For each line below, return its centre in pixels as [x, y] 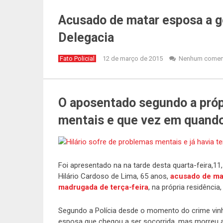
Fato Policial [77, 58]
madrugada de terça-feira [103, 187]
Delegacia [86, 38]
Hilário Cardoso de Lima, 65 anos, [114, 176]
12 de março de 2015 [133, 58]
